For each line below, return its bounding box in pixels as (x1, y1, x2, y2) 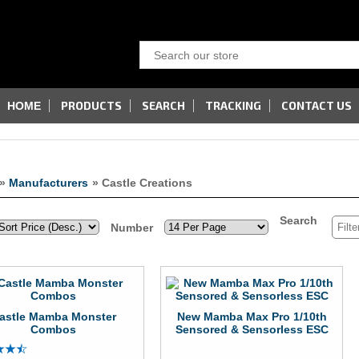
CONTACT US (281, 99, 352, 112)
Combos (30, 323, 77, 336)
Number (111, 220, 153, 234)
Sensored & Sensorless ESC (175, 323, 329, 336)
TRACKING (205, 99, 261, 112)
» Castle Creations (92, 175, 192, 189)
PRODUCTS (61, 99, 122, 112)
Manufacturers (9, 175, 88, 189)
